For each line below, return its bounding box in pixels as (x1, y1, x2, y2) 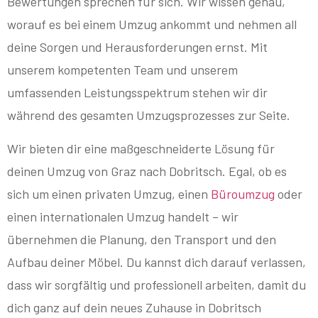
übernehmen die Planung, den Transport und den (7, 231, 276, 247)
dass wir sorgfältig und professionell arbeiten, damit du (7, 276, 306, 292)
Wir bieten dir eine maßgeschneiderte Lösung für (7, 140, 275, 156)
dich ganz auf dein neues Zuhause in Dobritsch (7, 299, 261, 315)
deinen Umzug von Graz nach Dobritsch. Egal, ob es (7, 163, 287, 179)
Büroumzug (211, 185, 275, 202)
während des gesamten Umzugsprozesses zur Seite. (7, 107, 290, 124)
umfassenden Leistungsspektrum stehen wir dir (7, 84, 268, 101)
